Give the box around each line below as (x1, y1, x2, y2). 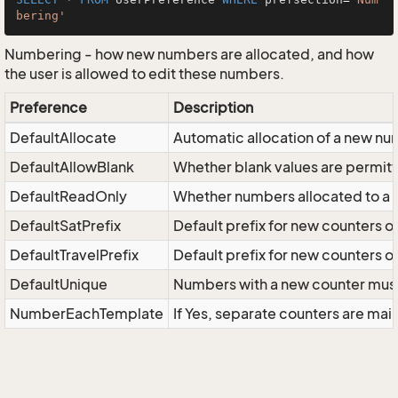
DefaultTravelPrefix (10, 246, 139, 264)
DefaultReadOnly (10, 187, 127, 205)
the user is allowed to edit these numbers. (4, 65, 284, 83)
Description (173, 99, 253, 116)
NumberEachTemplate (10, 305, 163, 322)
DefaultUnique (10, 275, 107, 293)
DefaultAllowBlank (10, 158, 134, 176)
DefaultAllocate (10, 129, 116, 147)
